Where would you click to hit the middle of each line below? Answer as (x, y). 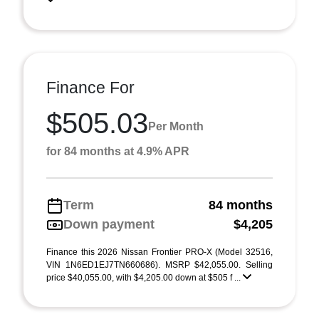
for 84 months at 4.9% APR (118, 151)
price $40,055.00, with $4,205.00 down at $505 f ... (145, 278)
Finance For (90, 88)
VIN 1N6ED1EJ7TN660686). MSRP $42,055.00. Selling (159, 265)
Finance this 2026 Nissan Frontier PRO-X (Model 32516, (159, 252)
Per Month (176, 126)
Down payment (109, 224)
